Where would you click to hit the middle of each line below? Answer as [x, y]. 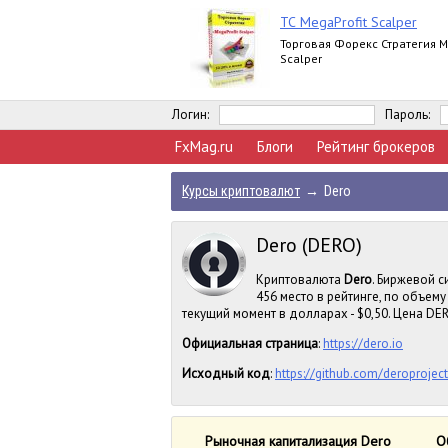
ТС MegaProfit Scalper [348, 22]
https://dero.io [363, 343]
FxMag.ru [204, 146]
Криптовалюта [300, 279]
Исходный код [226, 373]
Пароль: [407, 114]
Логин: [190, 114]
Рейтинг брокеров [376, 146]
